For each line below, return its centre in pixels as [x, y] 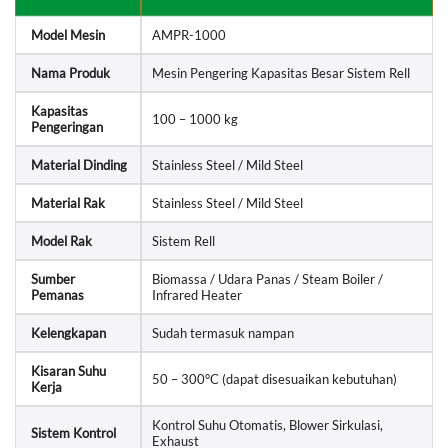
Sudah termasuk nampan [223, 332]
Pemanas [57, 294]
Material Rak [68, 202]
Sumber [53, 278]
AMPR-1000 [189, 34]
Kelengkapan [68, 332]
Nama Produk [70, 72]
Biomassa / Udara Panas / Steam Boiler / [267, 278]
